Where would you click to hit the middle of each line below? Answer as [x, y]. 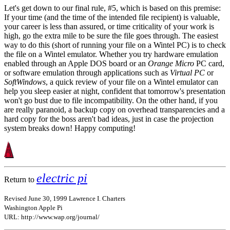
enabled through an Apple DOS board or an [76, 63]
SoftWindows [25, 82]
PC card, [209, 63]
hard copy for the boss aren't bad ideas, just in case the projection [109, 119]
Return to [20, 179]
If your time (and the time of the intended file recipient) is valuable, [112, 17]
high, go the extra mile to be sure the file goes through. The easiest [111, 35]
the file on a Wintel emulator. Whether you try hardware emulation [111, 54]
